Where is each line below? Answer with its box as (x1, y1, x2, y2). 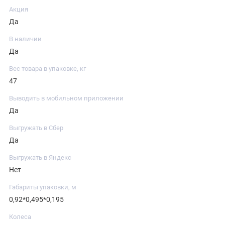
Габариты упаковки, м (9, 183, 76, 191)
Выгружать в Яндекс (9, 153, 71, 161)
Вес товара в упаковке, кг (9, 64, 86, 72)
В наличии (9, 35, 42, 43)
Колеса (9, 212, 31, 220)
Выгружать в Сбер (9, 124, 63, 132)
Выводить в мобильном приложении (9, 94, 124, 102)
